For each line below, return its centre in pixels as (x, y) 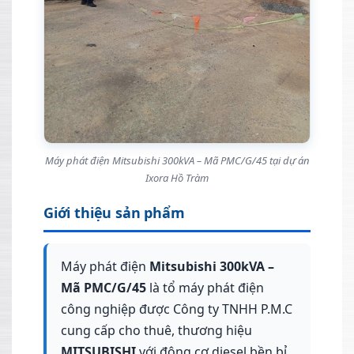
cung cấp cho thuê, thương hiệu (156, 331)
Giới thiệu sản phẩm (114, 213)
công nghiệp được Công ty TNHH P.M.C (177, 309)
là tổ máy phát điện (205, 288)
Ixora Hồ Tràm (177, 178)
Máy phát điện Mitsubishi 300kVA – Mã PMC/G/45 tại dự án (177, 161)
